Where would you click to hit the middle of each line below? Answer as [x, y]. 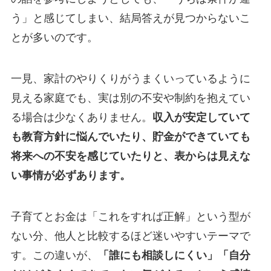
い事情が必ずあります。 [70, 176]
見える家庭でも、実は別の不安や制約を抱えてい [130, 98]
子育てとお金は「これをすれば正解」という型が [130, 217]
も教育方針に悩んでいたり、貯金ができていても [130, 137]
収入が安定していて [201, 118]
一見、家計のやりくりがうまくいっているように [130, 79]
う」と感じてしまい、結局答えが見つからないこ [130, 18]
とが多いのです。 [54, 38]
